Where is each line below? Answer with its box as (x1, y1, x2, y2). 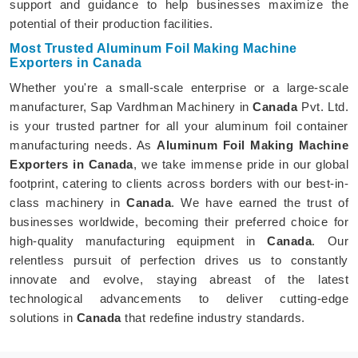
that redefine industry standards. (121, 310, 305, 324)
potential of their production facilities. (10, 16, 213, 30)
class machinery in (10, 195, 127, 209)
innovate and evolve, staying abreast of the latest (10, 272, 348, 286)
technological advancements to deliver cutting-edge (10, 291, 348, 305)
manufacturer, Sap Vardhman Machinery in (10, 99, 253, 113)
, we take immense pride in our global (133, 157, 349, 171)
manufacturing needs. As (10, 137, 157, 152)
